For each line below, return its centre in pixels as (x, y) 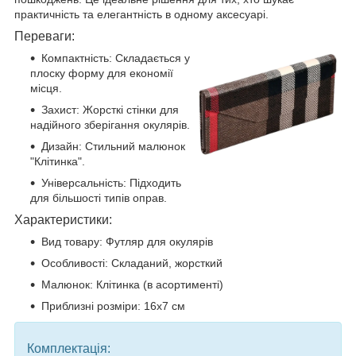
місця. (46, 88)
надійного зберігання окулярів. (110, 124)
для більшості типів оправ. (99, 197)
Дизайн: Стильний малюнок (113, 146)
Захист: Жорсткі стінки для (110, 109)
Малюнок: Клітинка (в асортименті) (132, 284)
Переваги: (44, 36)
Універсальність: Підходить (111, 182)
